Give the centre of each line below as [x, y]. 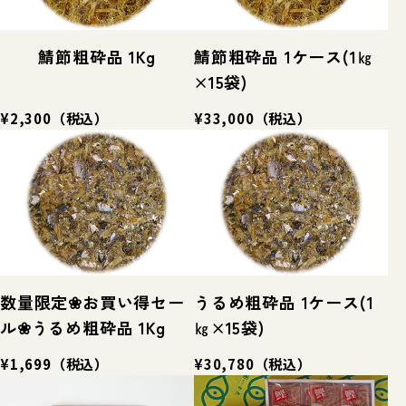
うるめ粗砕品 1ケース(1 [284, 301]
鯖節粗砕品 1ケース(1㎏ [284, 57]
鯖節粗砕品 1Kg [97, 57]
